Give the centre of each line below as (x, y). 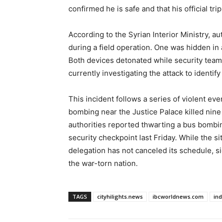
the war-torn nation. (103, 163)
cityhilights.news (120, 196)
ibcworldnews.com (178, 196)
